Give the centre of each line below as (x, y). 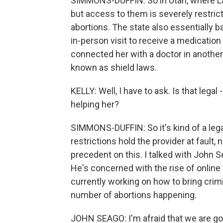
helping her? (95, 104)
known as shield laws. (114, 67)
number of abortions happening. (134, 195)
